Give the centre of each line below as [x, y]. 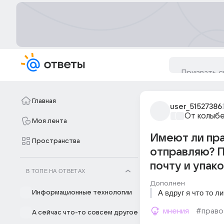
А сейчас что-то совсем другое [85, 212]
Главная [44, 101]
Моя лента [49, 121]
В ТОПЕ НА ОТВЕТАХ [56, 171]
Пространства [56, 141]
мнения [176, 211]
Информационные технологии [82, 192]
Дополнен [167, 183]
